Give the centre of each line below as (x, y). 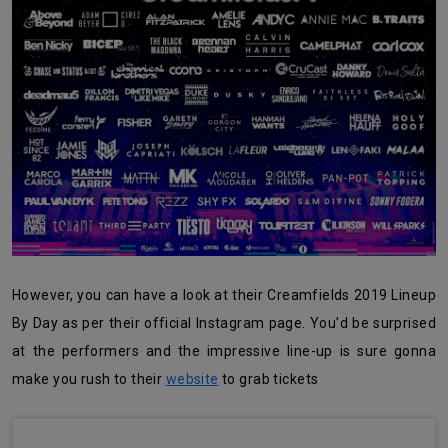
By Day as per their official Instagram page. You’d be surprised (224, 323)
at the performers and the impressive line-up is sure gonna (224, 351)
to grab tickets (268, 379)
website (192, 379)
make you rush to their (89, 379)
